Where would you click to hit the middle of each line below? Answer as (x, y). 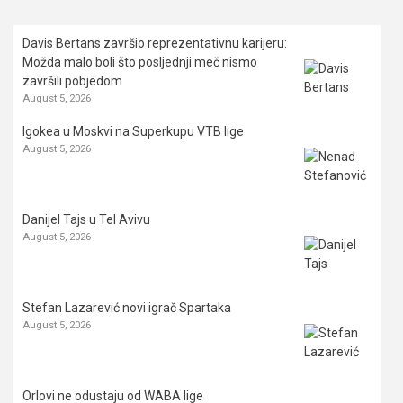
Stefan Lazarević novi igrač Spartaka (127, 308)
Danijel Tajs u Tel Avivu (86, 220)
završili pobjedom (72, 81)
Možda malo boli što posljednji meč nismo (140, 63)
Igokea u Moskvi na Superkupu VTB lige (133, 132)
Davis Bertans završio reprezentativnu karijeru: (155, 44)
